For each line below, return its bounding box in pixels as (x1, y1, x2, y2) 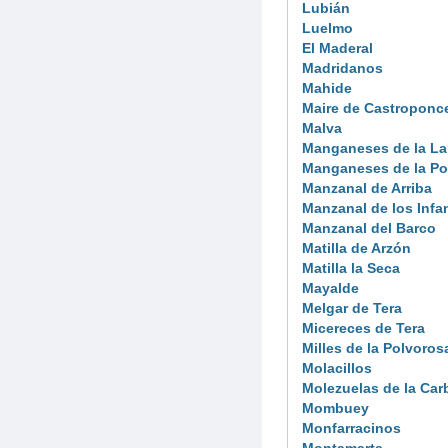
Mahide (302, 79, 352, 96)
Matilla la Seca (302, 259, 400, 276)
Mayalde (302, 279, 359, 296)
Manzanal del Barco (302, 219, 436, 236)
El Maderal (302, 39, 373, 56)
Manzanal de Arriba (302, 179, 432, 196)
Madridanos (302, 59, 383, 76)
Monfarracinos (302, 419, 401, 436)
